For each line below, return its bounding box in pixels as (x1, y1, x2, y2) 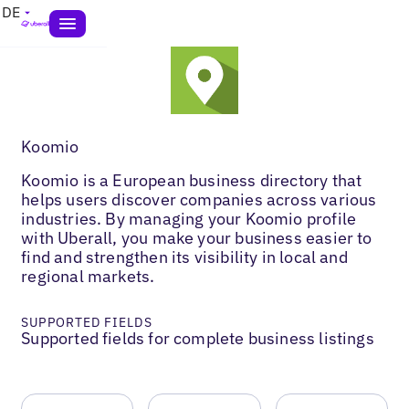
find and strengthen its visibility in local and (21, 246, 348, 267)
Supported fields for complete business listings (21, 327, 374, 349)
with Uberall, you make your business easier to (21, 226, 372, 248)
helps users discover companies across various (21, 188, 377, 210)
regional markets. (21, 265, 155, 287)
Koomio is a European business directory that (21, 169, 362, 191)
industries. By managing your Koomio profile (21, 207, 357, 229)
